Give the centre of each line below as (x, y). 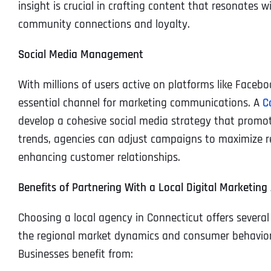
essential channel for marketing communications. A (140, 103)
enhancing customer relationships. (99, 157)
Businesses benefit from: (75, 254)
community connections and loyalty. (104, 24)
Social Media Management (80, 54)
